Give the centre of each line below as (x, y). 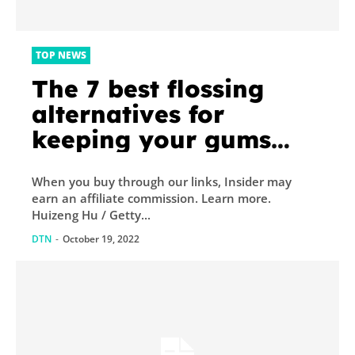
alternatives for (128, 115)
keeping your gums (151, 140)
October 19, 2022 (101, 239)
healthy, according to (165, 165)
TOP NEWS (61, 55)
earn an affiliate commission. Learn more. (116, 198)
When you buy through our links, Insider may (162, 182)
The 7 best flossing (148, 89)
